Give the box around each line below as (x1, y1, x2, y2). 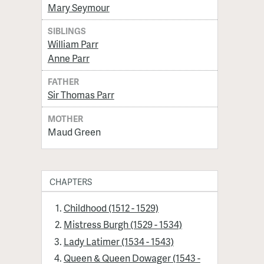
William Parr (47, 37, 98, 51)
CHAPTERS (49, 176, 92, 188)
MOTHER (48, 112, 84, 124)
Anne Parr (47, 51, 90, 65)
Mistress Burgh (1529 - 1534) (63, 217, 182, 232)
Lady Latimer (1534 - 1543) (63, 234, 174, 248)
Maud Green (47, 124, 101, 138)
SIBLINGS (48, 25, 87, 37)
